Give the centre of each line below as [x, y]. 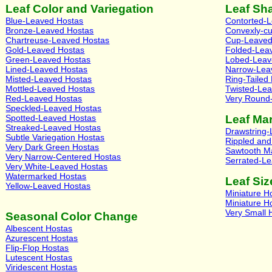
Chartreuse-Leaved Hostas [58, 40]
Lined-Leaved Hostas [47, 69]
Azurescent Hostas [42, 238]
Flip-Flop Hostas [37, 247]
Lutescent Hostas [39, 257]
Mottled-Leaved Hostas [50, 88]
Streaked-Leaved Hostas [53, 127]
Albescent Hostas [39, 228]
